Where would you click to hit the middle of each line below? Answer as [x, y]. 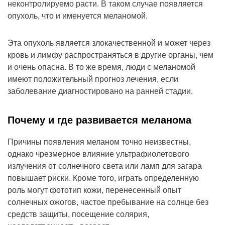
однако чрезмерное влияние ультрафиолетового [98, 154]
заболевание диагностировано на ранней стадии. [100, 91]
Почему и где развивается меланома [99, 120]
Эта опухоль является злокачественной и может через [109, 43]
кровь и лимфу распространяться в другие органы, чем [110, 55]
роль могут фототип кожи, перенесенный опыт [94, 190]
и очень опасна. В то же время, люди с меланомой [101, 67]
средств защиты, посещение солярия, [78, 214]
